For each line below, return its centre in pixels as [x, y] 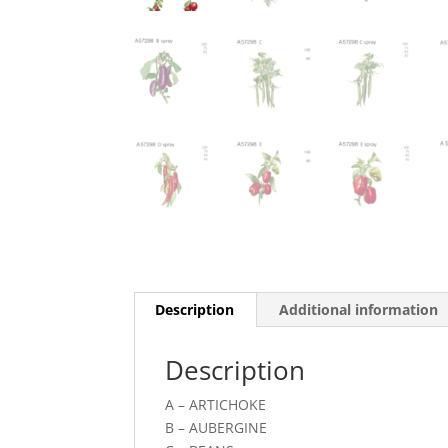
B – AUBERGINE [216, 427]
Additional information [359, 309]
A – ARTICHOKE [216, 404]
